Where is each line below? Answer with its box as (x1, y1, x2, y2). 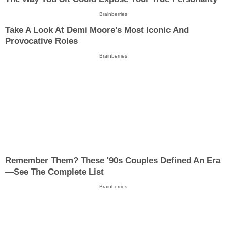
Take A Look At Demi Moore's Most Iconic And (5, 25, 189, 35)
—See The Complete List (5, 166, 104, 177)
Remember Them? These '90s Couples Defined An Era (5, 155, 220, 165)
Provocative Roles (5, 36, 78, 46)
